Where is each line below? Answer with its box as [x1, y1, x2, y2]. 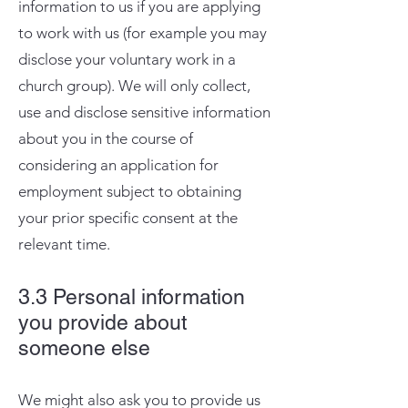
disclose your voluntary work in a [18, 50, 236, 68]
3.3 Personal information [18, 285, 245, 309]
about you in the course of [18, 129, 193, 148]
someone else [18, 336, 150, 360]
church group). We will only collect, [18, 76, 250, 95]
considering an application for [18, 156, 219, 174]
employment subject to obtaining [18, 182, 241, 200]
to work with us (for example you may [18, 24, 267, 42]
